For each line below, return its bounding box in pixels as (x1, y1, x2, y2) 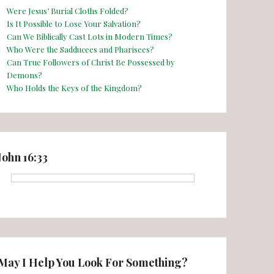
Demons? (7, 69, 42, 80)
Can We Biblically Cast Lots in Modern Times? (7, 31, 172, 42)
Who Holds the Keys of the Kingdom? (7, 82, 142, 93)
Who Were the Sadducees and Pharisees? (7, 43, 154, 54)
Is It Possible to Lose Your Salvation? (7, 18, 141, 29)
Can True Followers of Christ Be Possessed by (7, 56, 175, 67)
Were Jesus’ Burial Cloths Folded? (7, 5, 128, 16)
